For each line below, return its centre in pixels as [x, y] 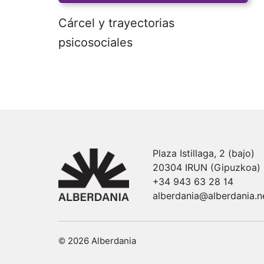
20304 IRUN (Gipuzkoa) [207, 168]
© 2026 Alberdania [97, 241]
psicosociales [95, 42]
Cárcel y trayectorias [116, 23]
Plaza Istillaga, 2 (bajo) [204, 154]
